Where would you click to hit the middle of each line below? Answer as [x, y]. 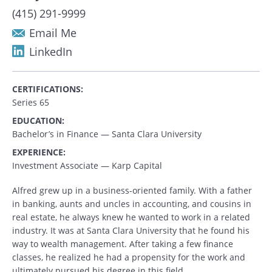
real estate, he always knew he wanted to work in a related [131, 217]
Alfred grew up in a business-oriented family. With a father [132, 191]
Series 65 [31, 103]
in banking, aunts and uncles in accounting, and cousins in [132, 204]
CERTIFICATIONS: [48, 89]
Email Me [53, 33]
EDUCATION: [38, 121]
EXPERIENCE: [39, 152]
